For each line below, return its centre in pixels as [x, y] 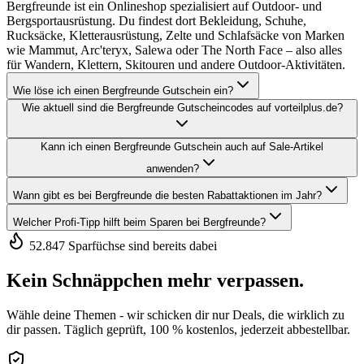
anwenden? [172, 168]
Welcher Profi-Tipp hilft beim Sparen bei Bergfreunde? [139, 222]
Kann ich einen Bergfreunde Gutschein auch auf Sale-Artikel [182, 146]
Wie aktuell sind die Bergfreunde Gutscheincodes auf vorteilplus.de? [182, 107]
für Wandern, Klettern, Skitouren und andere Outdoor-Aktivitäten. [176, 64]
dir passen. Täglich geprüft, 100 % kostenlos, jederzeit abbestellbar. [178, 329]
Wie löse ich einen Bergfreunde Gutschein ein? [123, 90]
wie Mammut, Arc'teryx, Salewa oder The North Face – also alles [174, 50]
